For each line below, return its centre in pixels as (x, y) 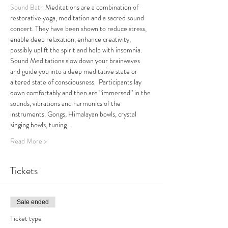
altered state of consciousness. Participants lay (77, 82)
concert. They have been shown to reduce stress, (79, 28)
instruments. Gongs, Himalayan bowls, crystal (74, 114)
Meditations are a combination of (92, 7)
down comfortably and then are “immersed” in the (81, 93)
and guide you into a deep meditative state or (75, 71)
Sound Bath (27, 7)
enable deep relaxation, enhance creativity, (71, 39)
